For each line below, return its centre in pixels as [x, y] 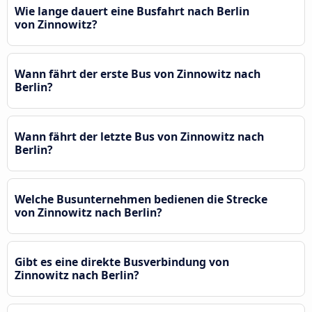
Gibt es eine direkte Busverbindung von [122, 262]
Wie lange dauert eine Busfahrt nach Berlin [132, 11]
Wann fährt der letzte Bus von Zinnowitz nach [139, 136]
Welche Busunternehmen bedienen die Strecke [141, 199]
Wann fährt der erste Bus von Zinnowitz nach [138, 73]
